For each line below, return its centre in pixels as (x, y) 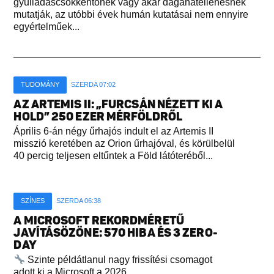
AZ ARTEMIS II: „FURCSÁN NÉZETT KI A (118, 105)
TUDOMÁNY (40, 85)
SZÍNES (33, 201)
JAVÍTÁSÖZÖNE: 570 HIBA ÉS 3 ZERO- (116, 233)
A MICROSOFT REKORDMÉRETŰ (99, 221)
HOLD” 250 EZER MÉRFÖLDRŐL (98, 117)
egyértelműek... (47, 27)
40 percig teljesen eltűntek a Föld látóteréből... (113, 156)
